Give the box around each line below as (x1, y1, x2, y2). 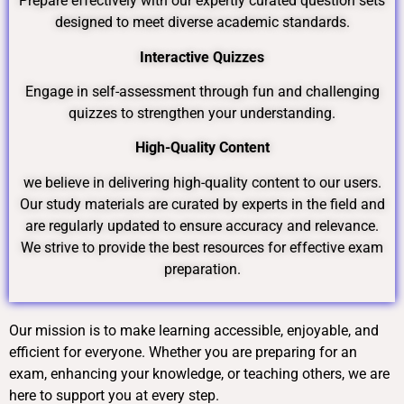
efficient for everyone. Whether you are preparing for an (9, 344, 357, 362)
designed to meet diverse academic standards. (54, 14, 350, 32)
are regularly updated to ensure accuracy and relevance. (25, 216, 379, 234)
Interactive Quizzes (140, 48, 264, 66)
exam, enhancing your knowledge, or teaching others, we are (9, 365, 390, 383)
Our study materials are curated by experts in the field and (19, 195, 385, 213)
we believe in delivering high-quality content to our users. (23, 173, 381, 191)
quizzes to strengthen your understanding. (69, 104, 335, 122)
